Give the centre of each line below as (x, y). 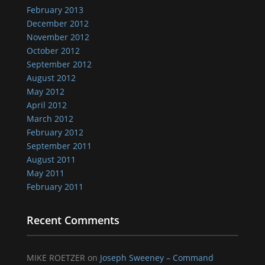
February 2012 (55, 132)
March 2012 (50, 119)
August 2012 (51, 78)
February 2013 (55, 10)
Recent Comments (73, 220)
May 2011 (45, 173)
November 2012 (58, 37)
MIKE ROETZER (56, 258)
